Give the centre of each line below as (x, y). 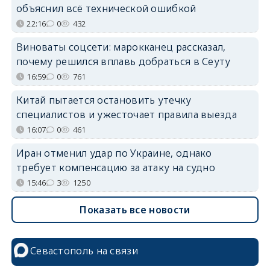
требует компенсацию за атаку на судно (116, 167)
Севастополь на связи (84, 250)
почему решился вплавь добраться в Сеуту (123, 61)
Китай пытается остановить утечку (104, 100)
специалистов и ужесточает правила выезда (126, 114)
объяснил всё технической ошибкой (106, 8)
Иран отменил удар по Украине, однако (114, 153)
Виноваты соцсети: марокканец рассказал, (121, 47)
